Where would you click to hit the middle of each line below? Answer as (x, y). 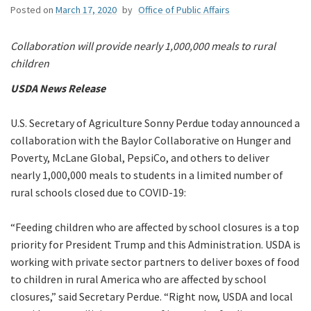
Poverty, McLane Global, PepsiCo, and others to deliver (140, 158)
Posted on (32, 10)
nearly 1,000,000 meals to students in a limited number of (147, 175)
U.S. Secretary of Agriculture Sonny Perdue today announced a (155, 123)
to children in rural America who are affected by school (138, 279)
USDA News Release (58, 89)
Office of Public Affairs (184, 10)
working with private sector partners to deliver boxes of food (155, 262)
